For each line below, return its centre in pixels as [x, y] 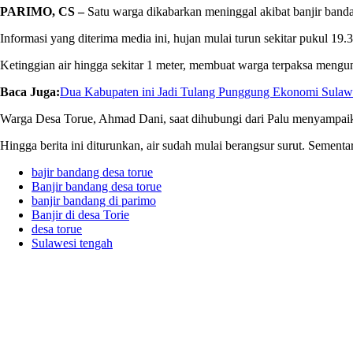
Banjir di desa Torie [80, 214]
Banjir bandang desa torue [97, 186]
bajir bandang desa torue [92, 172]
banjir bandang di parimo [94, 200]
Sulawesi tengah [72, 243]
